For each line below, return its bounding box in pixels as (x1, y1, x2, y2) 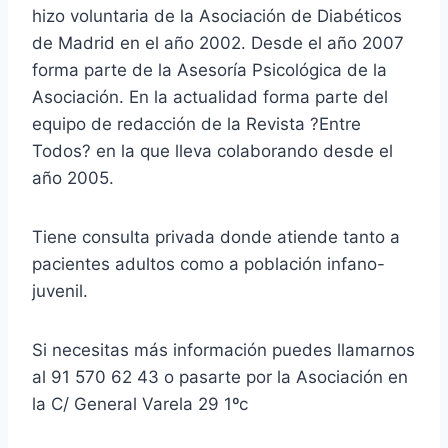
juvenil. (32, 280, 88, 301)
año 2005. (32, 167, 114, 188)
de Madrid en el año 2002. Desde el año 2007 (32, 32, 404, 53)
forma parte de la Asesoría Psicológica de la (32, 59, 387, 80)
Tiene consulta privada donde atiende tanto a (32, 226, 400, 247)
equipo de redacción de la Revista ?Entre (32, 113, 361, 134)
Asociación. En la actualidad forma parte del (32, 86, 388, 107)
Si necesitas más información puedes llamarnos (32, 339, 415, 360)
